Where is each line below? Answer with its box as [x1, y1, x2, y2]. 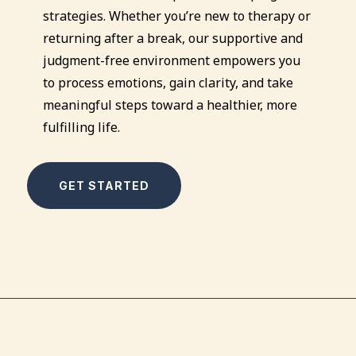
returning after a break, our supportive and [42, 29, 303, 48]
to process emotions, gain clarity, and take [42, 74, 293, 92]
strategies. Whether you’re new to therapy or [42, 7, 311, 25]
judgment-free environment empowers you [42, 52, 300, 70]
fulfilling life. [42, 118, 120, 137]
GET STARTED [58, 179, 149, 193]
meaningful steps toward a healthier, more [42, 96, 297, 114]
